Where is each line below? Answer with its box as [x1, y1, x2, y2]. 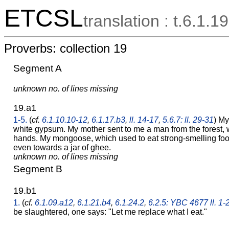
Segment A [13, 62, 62, 74]
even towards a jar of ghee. [13, 143, 111, 152]
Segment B [13, 164, 62, 175]
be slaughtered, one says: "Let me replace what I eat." [13, 207, 207, 216]
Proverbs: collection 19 [4, 41, 127, 55]
